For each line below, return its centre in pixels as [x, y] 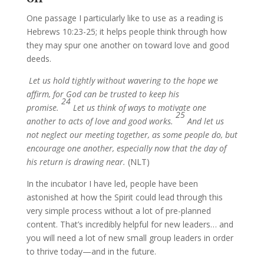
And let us [205, 121]
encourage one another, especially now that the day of [126, 148]
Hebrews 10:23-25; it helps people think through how [126, 31]
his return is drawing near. [77, 161]
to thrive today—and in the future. [91, 251]
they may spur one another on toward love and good [128, 45]
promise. [42, 107]
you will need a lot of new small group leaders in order [130, 237]
